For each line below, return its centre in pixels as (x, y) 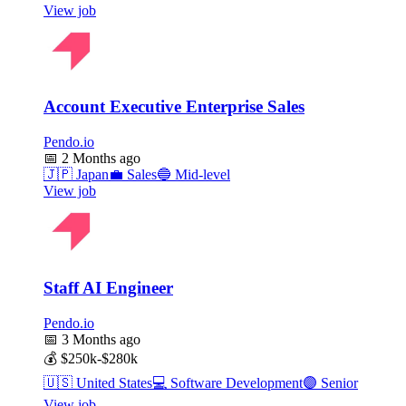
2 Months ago (99, 159)
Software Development (235, 382)
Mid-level (201, 175)
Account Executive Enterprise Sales (174, 107)
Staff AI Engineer (108, 287)
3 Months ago (99, 339)
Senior (338, 382)
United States (112, 382)
